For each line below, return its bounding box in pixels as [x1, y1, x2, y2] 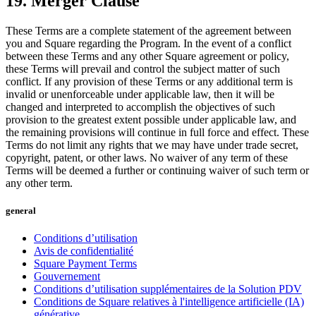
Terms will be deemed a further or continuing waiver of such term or [6, 164, 309, 176]
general [6, 205, 36, 216]
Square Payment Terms [34, 257, 137, 269]
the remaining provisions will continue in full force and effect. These [6, 126, 309, 138]
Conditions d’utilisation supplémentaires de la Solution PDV [34, 283, 302, 295]
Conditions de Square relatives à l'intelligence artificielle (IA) [34, 296, 304, 308]
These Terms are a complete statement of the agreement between [6, 24, 291, 37]
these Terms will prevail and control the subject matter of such [6, 62, 280, 75]
